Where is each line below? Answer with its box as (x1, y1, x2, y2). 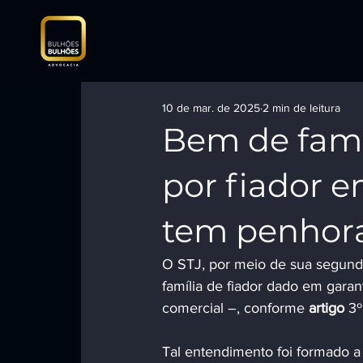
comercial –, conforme (162, 300, 309, 316)
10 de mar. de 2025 (162, 100, 260, 114)
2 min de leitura (263, 100, 340, 114)
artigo (309, 300, 348, 316)
